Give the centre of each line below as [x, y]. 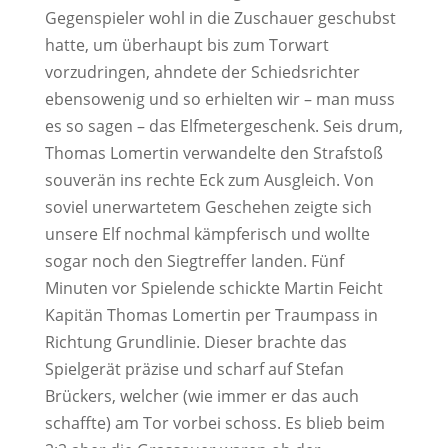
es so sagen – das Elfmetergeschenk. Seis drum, [223, 126]
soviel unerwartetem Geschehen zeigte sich [208, 207]
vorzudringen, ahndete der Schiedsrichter [202, 72]
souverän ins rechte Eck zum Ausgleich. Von [209, 180]
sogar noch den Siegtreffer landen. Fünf [194, 261]
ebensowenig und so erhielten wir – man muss [219, 99]
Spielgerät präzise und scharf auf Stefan [194, 369]
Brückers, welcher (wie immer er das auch [201, 396]
